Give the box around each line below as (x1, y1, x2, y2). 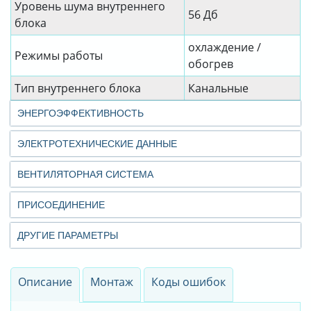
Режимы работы (15, 48, 103, 64)
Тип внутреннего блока (15, 81, 141, 96)
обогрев (188, 56, 233, 72)
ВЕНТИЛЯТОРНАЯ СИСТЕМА (17, 169, 153, 180)
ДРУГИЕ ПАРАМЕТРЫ (17, 230, 118, 242)
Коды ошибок (151, 274, 226, 290)
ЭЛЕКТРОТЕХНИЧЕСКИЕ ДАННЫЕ (17, 138, 177, 150)
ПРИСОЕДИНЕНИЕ (17, 199, 105, 211)
